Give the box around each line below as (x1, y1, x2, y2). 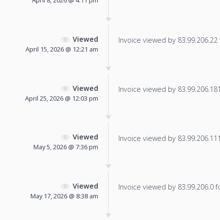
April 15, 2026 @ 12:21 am (26, 44, 98, 54)
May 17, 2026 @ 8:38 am (30, 192, 98, 201)
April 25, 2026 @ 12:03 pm (25, 93, 98, 103)
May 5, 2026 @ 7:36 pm (33, 142, 98, 152)
